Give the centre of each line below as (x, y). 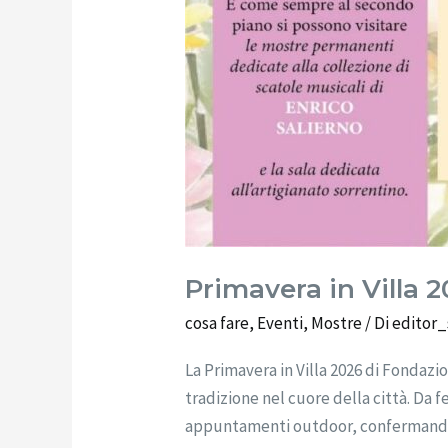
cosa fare (217, 323)
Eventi (280, 323)
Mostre (337, 323)
